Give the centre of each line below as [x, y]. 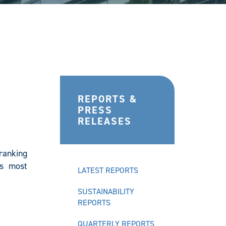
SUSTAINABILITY [106, 191]
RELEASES [104, 121]
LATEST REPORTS [108, 170]
